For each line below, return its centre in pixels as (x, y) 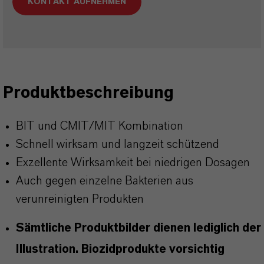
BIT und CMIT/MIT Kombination (100, 126)
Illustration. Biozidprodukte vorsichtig (120, 249)
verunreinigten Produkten (80, 199)
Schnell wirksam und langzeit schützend (118, 144)
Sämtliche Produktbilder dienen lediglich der (138, 228)
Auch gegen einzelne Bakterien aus (105, 181)
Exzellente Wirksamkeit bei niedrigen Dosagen (133, 163)
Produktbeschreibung (88, 93)
